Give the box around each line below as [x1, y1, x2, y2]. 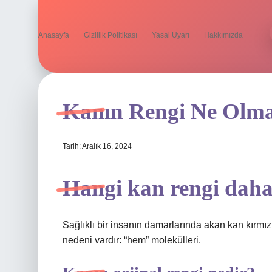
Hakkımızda [204, 31, 243, 39]
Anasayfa [38, 31, 69, 39]
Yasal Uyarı [152, 31, 189, 39]
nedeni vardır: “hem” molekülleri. [63, 235, 201, 245]
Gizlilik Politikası [84, 31, 137, 39]
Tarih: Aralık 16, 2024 [63, 142, 132, 151]
